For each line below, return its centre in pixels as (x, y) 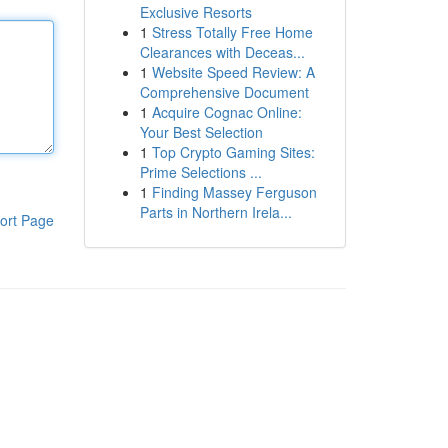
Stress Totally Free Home (232, 32)
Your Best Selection (201, 132)
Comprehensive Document (224, 92)
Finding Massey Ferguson (234, 192)
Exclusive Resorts (195, 12)
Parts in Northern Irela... (215, 212)
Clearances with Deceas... (222, 52)
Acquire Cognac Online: (226, 112)
